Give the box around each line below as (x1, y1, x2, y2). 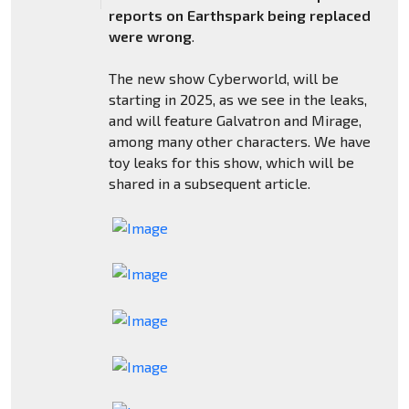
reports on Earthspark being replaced (108, 6, 371, 25)
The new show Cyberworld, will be (108, 69, 339, 88)
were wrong (108, 27, 192, 46)
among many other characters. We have (108, 132, 371, 151)
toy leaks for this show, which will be (108, 153, 354, 172)
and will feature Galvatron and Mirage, (108, 111, 362, 130)
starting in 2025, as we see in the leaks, (108, 90, 367, 109)
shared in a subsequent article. (108, 174, 310, 193)
